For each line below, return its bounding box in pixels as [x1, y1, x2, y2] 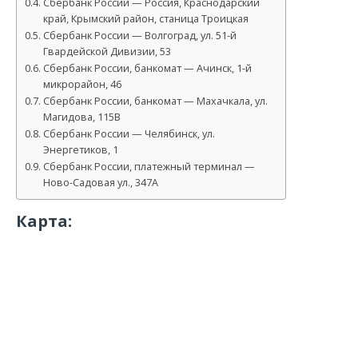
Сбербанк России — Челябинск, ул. [42, 127, 215, 141]
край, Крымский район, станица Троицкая [42, 12, 249, 26]
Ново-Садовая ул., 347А [42, 176, 158, 190]
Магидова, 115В [42, 110, 121, 125]
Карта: [16, 210, 72, 232]
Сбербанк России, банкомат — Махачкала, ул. [42, 94, 268, 109]
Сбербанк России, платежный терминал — [42, 160, 255, 174]
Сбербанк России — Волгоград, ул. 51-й [42, 29, 237, 43]
